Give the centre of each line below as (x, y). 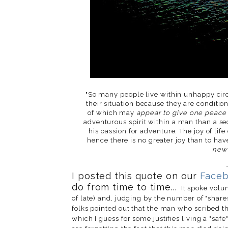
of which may (112, 112)
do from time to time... (124, 187)
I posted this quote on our (136, 176)
